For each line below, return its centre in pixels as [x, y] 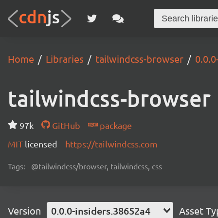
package [115, 125]
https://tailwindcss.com [111, 144]
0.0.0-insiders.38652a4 [101, 211]
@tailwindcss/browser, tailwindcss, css [97, 166]
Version [24, 210]
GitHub [65, 125]
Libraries [65, 59]
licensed [41, 144]
